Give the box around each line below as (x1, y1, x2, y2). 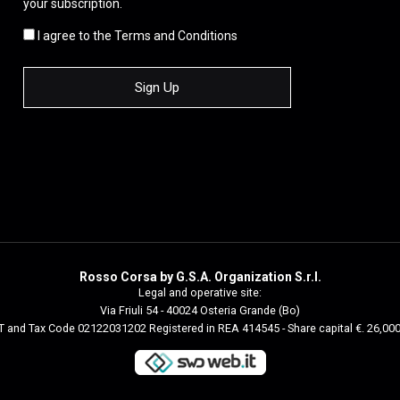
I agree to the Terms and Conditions (34, 28, 237, 43)
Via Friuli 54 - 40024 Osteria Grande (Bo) (100, 303, 300, 317)
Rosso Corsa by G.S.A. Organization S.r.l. (79, 269, 321, 284)
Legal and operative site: (138, 285, 262, 299)
